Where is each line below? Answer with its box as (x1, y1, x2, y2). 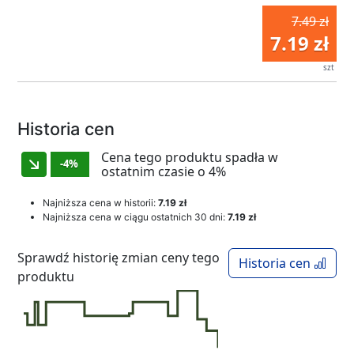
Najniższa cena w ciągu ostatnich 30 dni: (43, 211, 228, 223)
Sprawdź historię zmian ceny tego (17, 249, 220, 266)
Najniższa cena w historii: (43, 197, 158, 209)
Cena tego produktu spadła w (101, 149, 278, 166)
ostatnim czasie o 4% (101, 163, 226, 180)
